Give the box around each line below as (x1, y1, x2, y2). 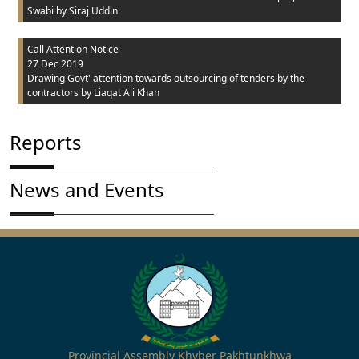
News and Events (10, 176, 164, 203)
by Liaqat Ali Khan (81, 86, 159, 99)
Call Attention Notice (27, 42, 119, 56)
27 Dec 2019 (27, 57, 83, 71)
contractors (27, 86, 79, 99)
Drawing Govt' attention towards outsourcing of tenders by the (27, 71, 305, 85)
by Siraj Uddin (56, 4, 118, 18)
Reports (10, 129, 82, 155)
